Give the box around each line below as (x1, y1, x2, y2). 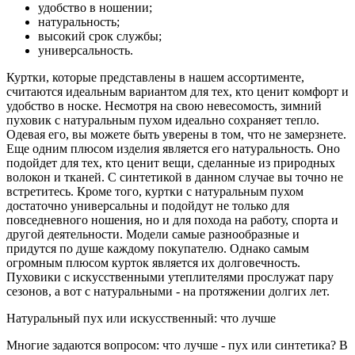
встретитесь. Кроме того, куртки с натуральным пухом (6, 184, 303, 198)
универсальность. (38, 43, 133, 57)
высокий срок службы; (38, 29, 162, 43)
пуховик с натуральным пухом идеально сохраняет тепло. (6, 113, 319, 127)
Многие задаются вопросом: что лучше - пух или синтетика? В (6, 338, 348, 352)
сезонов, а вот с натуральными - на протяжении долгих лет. (6, 284, 330, 298)
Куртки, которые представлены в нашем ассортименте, (6, 70, 304, 84)
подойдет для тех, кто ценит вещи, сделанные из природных (6, 155, 335, 170)
